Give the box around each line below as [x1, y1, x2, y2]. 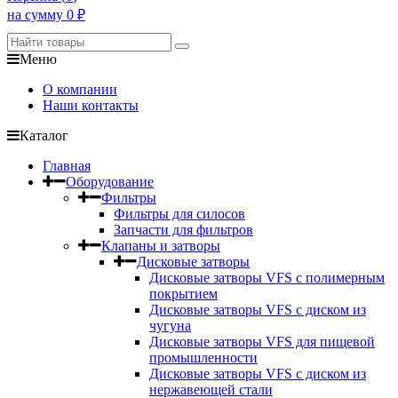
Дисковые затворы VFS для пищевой [149, 334, 375, 349]
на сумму [7, 7, 67, 22]
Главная [43, 158, 91, 173]
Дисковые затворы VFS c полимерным [149, 270, 385, 285]
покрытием [149, 286, 218, 301]
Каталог [20, 128, 68, 143]
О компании [43, 82, 117, 97]
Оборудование [66, 174, 154, 189]
